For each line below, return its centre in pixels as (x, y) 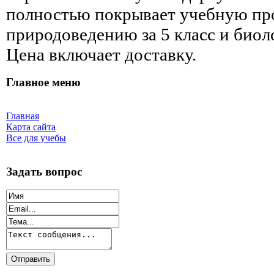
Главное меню (43, 83)
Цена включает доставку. (101, 54)
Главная (23, 116)
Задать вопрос (44, 171)
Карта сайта (31, 127)
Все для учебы (36, 138)
